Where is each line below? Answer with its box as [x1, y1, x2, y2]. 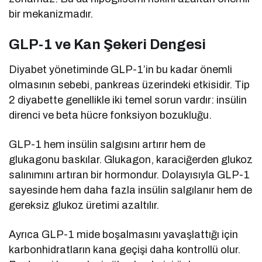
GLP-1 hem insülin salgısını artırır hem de [9, 139, 206, 151]
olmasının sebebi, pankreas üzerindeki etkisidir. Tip [9, 79, 250, 91]
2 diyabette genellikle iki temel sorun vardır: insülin [9, 94, 247, 106]
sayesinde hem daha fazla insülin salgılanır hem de [9, 184, 253, 196]
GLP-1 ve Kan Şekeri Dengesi [9, 37, 206, 53]
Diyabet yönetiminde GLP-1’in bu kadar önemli [9, 64, 233, 76]
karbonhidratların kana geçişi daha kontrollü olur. [9, 244, 241, 256]
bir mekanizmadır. [9, 8, 94, 20]
